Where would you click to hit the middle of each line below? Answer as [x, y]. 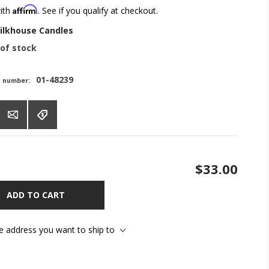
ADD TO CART [35, 195]
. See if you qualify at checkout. [98, 10]
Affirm [25, 9]
